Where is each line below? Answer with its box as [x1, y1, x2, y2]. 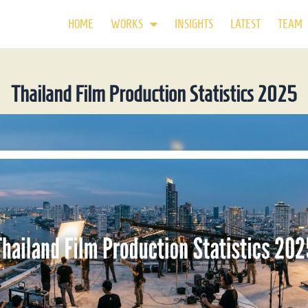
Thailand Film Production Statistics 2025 [11, 82, 297, 107]
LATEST [230, 17, 261, 31]
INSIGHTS [174, 17, 213, 31]
